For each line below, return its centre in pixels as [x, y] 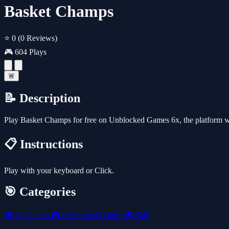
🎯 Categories [40, 192]
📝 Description [42, 98]
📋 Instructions [43, 144]
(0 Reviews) [38, 38]
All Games [32, 215]
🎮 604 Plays [25, 52]
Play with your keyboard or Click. [59, 170]
